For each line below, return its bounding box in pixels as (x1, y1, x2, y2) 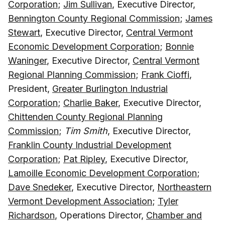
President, (8, 83, 52, 94)
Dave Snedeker (8, 181, 71, 192)
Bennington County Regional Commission (8, 13, 180, 24)
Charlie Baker (63, 97, 118, 108)
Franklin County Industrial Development (8, 139, 171, 150)
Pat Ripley (63, 153, 105, 164)
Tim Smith (64, 125, 107, 136)
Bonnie (165, 41, 194, 52)
